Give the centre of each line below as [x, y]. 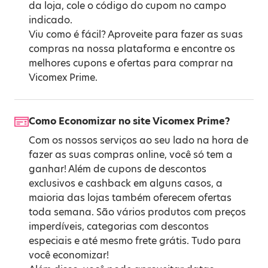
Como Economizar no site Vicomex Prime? [130, 121]
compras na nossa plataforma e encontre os [132, 49]
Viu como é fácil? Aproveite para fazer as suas [136, 34]
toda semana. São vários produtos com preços [137, 212]
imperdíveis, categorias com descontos [119, 226]
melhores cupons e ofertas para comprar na [131, 63]
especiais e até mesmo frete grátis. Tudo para [135, 241]
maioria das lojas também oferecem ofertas [130, 198]
